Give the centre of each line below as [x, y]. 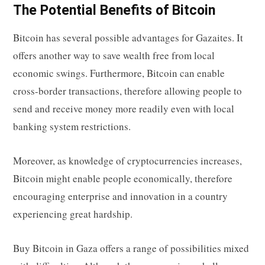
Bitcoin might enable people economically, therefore [123, 179]
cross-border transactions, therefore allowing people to [127, 91]
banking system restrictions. [72, 127]
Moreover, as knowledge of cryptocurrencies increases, [127, 161]
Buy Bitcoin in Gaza [55, 248]
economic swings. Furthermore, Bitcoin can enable [119, 73]
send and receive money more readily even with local [124, 109]
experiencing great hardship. [73, 214]
